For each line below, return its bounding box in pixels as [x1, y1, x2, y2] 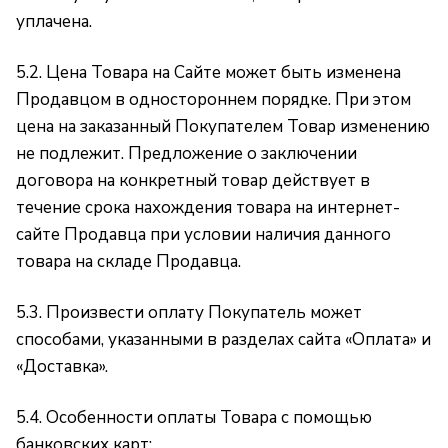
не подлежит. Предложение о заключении [16, 142, 357, 165]
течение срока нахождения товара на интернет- [16, 196, 400, 219]
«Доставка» [16, 355, 105, 378]
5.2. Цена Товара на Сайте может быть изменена [16, 61, 401, 84]
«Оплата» [345, 328, 417, 351]
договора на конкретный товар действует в [16, 169, 370, 192]
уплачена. [16, 10, 92, 33]
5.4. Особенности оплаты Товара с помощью [16, 406, 372, 429]
